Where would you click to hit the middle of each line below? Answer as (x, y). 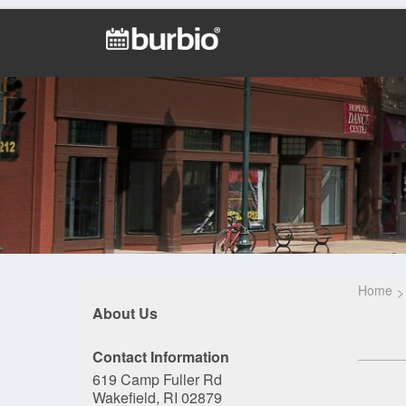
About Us (125, 313)
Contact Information (161, 357)
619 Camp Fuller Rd (157, 379)
